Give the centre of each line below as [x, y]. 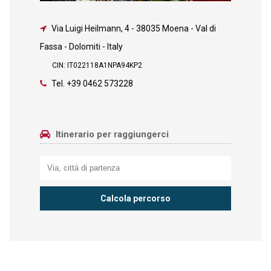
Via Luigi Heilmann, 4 [90, 28]
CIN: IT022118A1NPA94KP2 [97, 65]
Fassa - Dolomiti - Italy [81, 46]
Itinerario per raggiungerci [111, 134]
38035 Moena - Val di [176, 28]
